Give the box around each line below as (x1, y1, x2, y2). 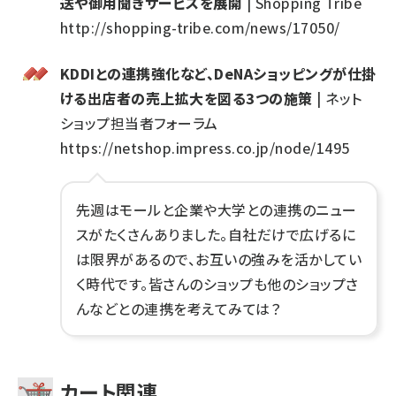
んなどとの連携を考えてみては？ (76, 297, 281, 319)
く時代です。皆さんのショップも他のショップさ (76, 272, 359, 294)
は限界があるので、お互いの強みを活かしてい (76, 247, 362, 270)
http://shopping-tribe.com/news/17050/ (60, 16, 340, 38)
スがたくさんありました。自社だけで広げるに (76, 223, 356, 245)
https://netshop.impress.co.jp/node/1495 (60, 136, 350, 158)
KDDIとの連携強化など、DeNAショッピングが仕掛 (60, 62, 377, 84)
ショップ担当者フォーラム (60, 111, 218, 133)
